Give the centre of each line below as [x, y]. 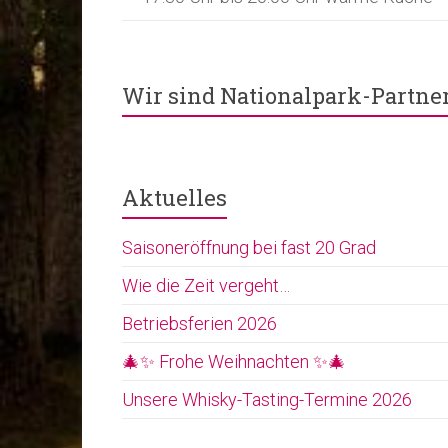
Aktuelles [174, 197]
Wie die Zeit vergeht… [206, 285]
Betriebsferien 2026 [199, 323]
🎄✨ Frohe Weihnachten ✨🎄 [234, 361]
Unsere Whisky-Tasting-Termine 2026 [267, 399]
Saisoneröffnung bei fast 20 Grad [249, 247]
